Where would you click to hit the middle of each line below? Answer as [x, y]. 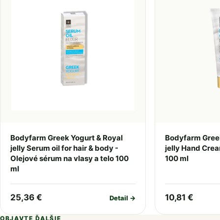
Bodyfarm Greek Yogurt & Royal [67, 138]
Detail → [122, 198]
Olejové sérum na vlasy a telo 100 [69, 158]
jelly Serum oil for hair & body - [64, 148]
